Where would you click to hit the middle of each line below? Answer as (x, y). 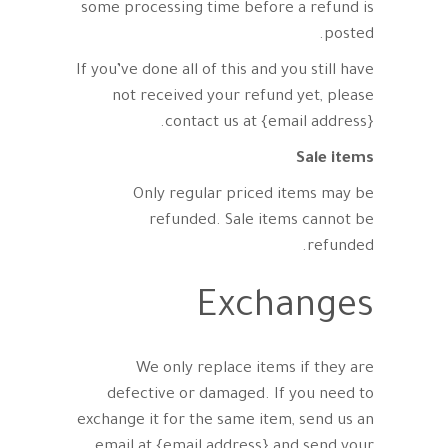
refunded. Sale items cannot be (261, 221)
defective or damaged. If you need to (240, 395)
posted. (349, 35)
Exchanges (285, 309)
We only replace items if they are (255, 369)
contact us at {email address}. (269, 123)
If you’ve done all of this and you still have (225, 71)
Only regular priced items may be (253, 195)
